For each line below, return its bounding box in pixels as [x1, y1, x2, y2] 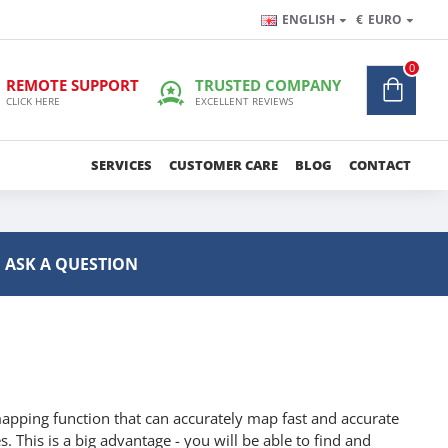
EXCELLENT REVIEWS [195, 94, 293, 108]
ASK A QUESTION [4, 253, 138, 275]
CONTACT [349, 155, 411, 174]
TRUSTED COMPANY [195, 75, 341, 95]
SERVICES [91, 155, 152, 174]
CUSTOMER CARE [169, 155, 278, 174]
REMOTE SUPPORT [6, 75, 139, 95]
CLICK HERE [6, 94, 60, 108]
